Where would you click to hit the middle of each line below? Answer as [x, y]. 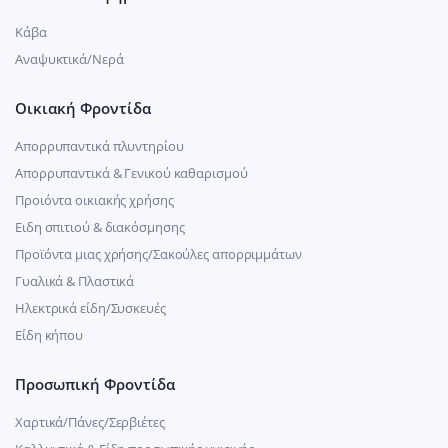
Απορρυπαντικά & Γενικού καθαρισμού [131, 172]
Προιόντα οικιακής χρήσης [94, 199]
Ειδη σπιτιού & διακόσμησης [100, 226]
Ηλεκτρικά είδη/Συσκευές [90, 307]
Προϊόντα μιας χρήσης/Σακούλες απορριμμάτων [158, 253]
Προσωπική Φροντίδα [95, 383]
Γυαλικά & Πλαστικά [75, 280]
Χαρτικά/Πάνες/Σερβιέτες [90, 421]
